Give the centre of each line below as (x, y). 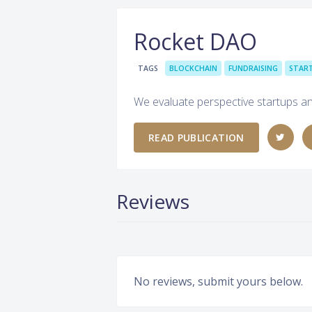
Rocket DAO (195, 41)
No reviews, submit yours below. (218, 281)
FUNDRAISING (253, 68)
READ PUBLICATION (196, 137)
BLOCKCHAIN (193, 68)
